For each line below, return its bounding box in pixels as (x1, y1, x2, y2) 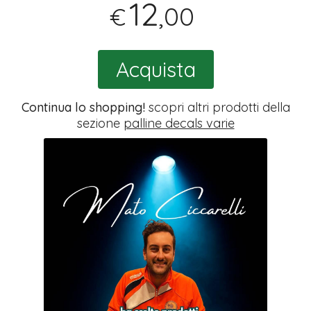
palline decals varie (123, 115, 235, 131)
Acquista (115, 56, 196, 83)
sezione (76, 115, 124, 131)
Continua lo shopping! (21, 99, 145, 115)
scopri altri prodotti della (144, 99, 290, 115)
